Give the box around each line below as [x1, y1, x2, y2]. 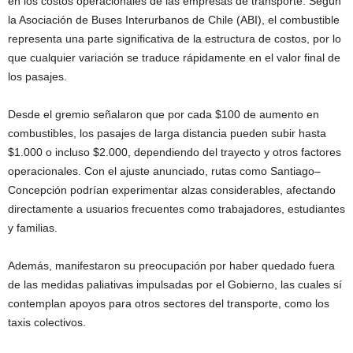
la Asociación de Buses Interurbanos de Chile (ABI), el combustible [8, 13, 340, 26]
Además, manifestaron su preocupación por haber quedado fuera [8, 258, 335, 272]
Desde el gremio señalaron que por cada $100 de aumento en [8, 107, 319, 121]
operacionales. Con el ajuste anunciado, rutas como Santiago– [8, 164, 321, 177]
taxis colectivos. [8, 315, 86, 329]
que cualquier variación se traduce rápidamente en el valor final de [8, 50, 340, 64]
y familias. [8, 221, 58, 234]
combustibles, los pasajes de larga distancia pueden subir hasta [8, 126, 326, 139]
